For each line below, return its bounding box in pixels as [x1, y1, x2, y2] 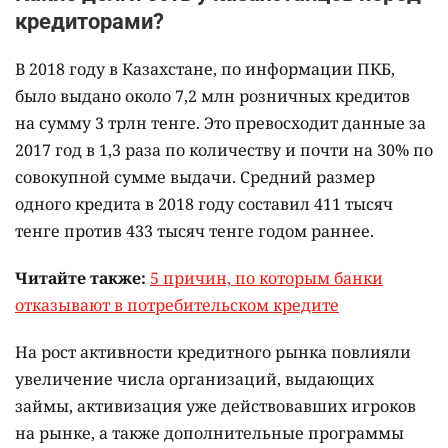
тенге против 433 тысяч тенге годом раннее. [15, 219, 374, 242]
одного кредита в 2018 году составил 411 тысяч [15, 192, 393, 215]
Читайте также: [15, 266, 150, 289]
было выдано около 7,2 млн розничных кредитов [15, 84, 410, 107]
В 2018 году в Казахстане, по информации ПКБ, [15, 57, 395, 80]
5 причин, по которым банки [150, 266, 383, 289]
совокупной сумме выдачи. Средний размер [15, 165, 375, 188]
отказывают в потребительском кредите [15, 293, 339, 316]
